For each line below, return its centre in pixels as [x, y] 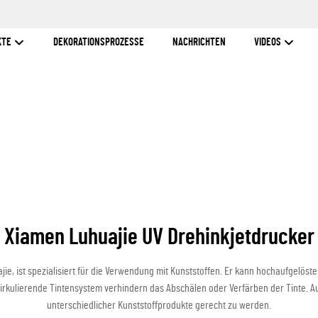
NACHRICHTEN [199, 42]
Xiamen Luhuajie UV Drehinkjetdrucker [159, 237]
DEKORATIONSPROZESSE [98, 42]
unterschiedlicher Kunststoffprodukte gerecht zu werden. [159, 305]
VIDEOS [268, 42]
